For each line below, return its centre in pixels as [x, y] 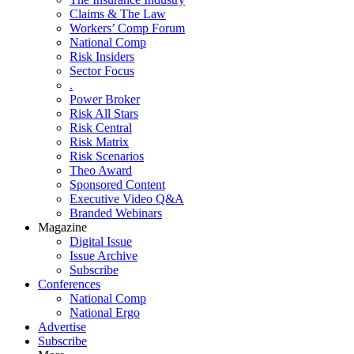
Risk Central [101, 128]
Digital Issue [101, 241]
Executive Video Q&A [127, 199]
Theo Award [101, 170]
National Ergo [105, 313]
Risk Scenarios [107, 156]
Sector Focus [102, 71]
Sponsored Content [117, 185]
